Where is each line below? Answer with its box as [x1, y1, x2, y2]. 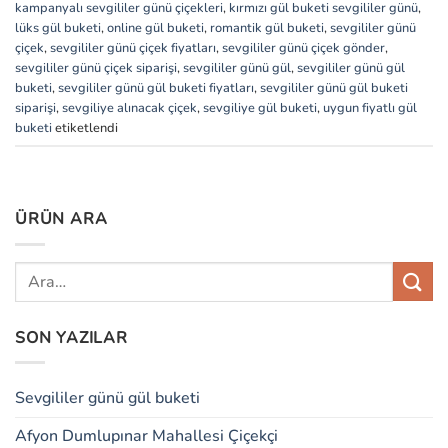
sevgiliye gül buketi [203, 98, 317, 117]
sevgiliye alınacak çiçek [62, 98, 197, 117]
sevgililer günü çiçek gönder [222, 38, 385, 57]
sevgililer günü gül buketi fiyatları [58, 78, 254, 97]
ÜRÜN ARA [15, 208, 108, 231]
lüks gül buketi [15, 18, 101, 37]
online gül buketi [107, 18, 204, 37]
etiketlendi [52, 118, 118, 137]
